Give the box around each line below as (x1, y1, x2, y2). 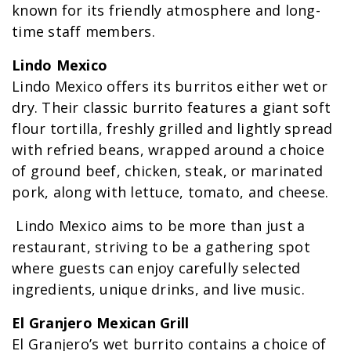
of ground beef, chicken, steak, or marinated (12, 161, 323, 181)
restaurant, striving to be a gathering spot (12, 237, 310, 257)
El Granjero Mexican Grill (12, 313, 190, 333)
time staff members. (12, 22, 155, 42)
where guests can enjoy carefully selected (12, 259, 301, 278)
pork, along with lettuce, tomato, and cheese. (12, 183, 329, 202)
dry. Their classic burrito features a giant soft (12, 98, 331, 118)
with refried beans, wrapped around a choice (12, 140, 324, 160)
